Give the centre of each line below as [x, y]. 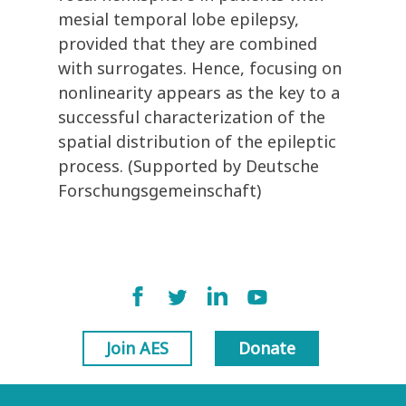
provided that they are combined [188, 44]
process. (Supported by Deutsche [188, 166]
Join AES [137, 348]
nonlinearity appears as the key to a [199, 93]
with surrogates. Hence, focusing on [200, 68]
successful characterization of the [192, 117]
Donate [267, 348]
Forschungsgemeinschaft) [159, 191]
